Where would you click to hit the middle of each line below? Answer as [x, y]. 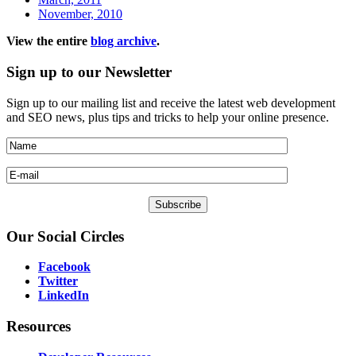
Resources [39, 326]
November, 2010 [80, 14]
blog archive [124, 41]
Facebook [64, 267]
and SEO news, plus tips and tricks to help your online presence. [168, 117]
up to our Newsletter [104, 72]
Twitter [58, 281]
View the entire [48, 41]
